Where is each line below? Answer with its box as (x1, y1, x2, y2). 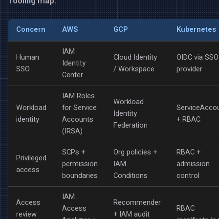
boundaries (62, 171, 98, 181)
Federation (113, 120, 148, 131)
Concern (16, 24, 45, 35)
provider (176, 64, 202, 75)
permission (62, 159, 98, 170)
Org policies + (113, 147, 157, 158)
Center (62, 70, 83, 81)
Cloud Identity (113, 52, 157, 63)
